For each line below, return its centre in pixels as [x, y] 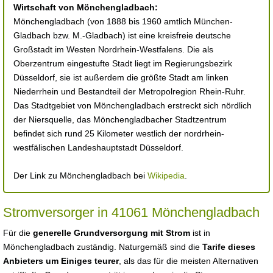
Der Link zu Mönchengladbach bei [80, 175]
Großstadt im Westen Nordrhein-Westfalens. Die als [113, 49]
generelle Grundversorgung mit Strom [112, 233]
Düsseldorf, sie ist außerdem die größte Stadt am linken [121, 77]
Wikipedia [166, 175]
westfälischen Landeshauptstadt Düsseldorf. [98, 147]
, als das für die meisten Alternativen [189, 261]
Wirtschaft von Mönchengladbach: [86, 7]
